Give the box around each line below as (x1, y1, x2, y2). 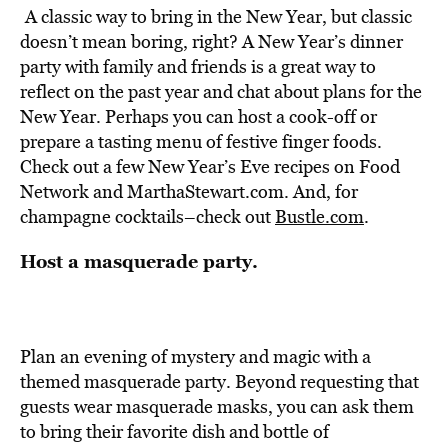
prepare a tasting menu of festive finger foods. (20, 129, 382, 154)
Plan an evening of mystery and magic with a (20, 344, 371, 369)
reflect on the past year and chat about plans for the (20, 79, 422, 104)
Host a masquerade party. (20, 248, 263, 274)
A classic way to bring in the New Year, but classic (25, 4, 412, 29)
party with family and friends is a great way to (20, 54, 376, 79)
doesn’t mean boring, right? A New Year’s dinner (20, 29, 403, 54)
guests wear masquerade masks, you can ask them (20, 394, 414, 419)
